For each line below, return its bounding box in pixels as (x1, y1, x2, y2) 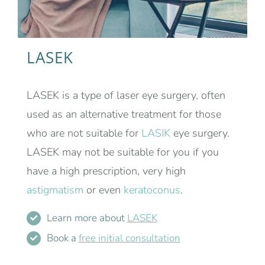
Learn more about (46, 211, 127, 225)
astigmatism (27, 183, 83, 198)
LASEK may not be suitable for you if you (27, 145, 219, 160)
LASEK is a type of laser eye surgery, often (27, 88, 225, 103)
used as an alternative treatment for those (27, 107, 221, 122)
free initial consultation (78, 231, 180, 245)
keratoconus (124, 183, 180, 198)
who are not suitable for (27, 126, 141, 141)
